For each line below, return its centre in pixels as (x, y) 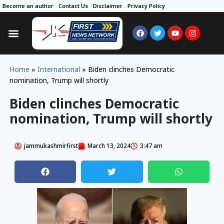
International (58, 69)
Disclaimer (108, 6)
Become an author (28, 6)
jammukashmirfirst (51, 146)
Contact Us (73, 6)
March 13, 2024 (109, 146)
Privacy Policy (146, 6)
